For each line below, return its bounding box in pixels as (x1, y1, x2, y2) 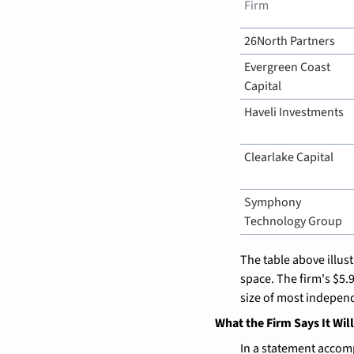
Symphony (244, 193, 301, 211)
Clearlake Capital (244, 148, 333, 166)
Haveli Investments (244, 103, 344, 121)
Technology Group (244, 212, 342, 230)
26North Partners (244, 32, 335, 50)
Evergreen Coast (244, 58, 330, 76)
